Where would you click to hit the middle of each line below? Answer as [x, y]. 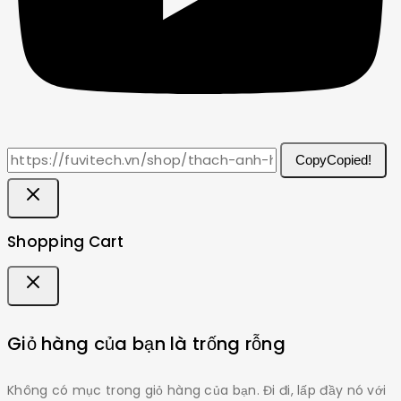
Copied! [350, 160]
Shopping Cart [65, 242]
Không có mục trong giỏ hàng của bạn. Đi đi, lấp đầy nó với [197, 390]
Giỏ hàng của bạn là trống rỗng [146, 344]
